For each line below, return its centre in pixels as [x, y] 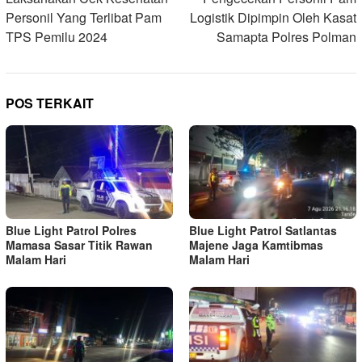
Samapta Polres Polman [286, 36]
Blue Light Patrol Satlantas [263, 230]
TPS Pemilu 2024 [57, 36]
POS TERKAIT [50, 103]
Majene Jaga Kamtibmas [256, 244]
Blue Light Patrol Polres [71, 230]
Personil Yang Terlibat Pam [84, 17]
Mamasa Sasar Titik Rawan [79, 244]
